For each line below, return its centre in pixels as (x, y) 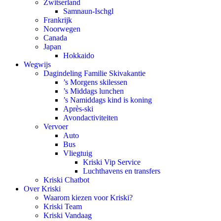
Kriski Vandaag (68, 215)
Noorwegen (62, 29)
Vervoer (56, 127)
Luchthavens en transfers (122, 171)
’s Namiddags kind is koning (108, 100)
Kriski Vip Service (112, 162)
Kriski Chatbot (66, 180)
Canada (55, 38)
